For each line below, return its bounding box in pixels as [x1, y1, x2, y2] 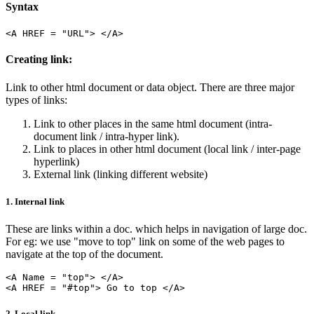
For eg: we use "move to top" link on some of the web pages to [6, 235, 285, 247]
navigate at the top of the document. [6, 247, 163, 260]
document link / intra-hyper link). [34, 130, 179, 142]
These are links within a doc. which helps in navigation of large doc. [6, 222, 307, 235]
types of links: [6, 93, 67, 106]
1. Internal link [6, 196, 64, 207]
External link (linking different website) [34, 168, 207, 180]
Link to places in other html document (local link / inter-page [34, 142, 301, 155]
